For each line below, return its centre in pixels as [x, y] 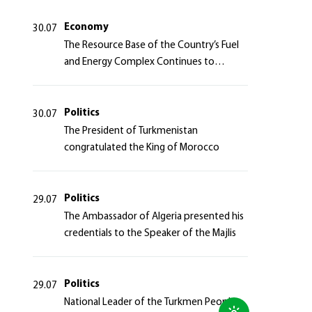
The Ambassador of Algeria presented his [154, 217]
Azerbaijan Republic [108, 10]
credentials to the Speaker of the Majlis [150, 234]
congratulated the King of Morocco [141, 148]
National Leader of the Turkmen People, [151, 303]
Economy [86, 28]
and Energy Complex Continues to [139, 62]
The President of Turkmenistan [131, 131]
